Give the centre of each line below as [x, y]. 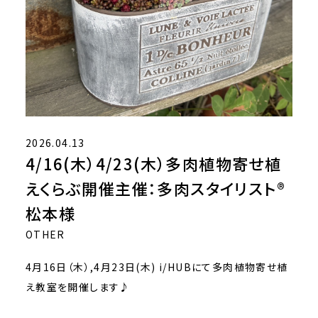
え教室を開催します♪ [78, 286]
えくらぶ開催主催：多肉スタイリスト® [155, 188]
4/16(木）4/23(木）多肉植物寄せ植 [153, 163]
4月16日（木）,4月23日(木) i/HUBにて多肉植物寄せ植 [157, 267]
